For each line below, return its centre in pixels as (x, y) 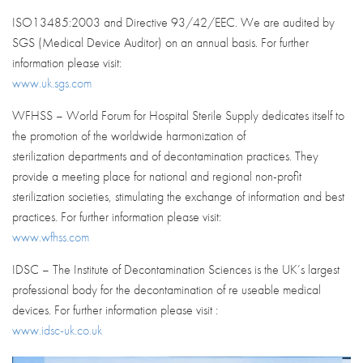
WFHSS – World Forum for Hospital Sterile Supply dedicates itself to (178, 115)
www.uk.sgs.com (52, 83)
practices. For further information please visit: (117, 216)
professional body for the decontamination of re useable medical (167, 289)
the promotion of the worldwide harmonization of (129, 135)
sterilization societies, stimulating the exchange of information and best (178, 196)
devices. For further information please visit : (115, 310)
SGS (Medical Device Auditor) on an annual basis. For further (160, 42)
